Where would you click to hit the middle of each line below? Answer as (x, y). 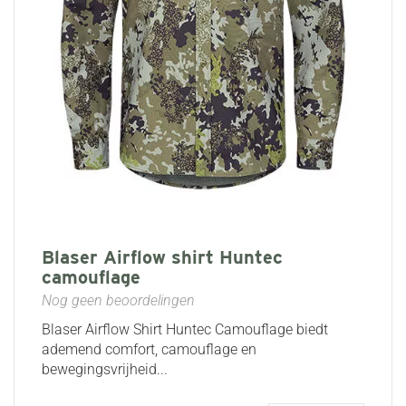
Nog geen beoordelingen (118, 300)
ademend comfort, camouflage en (149, 349)
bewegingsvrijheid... (105, 369)
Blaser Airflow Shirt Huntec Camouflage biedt (185, 329)
